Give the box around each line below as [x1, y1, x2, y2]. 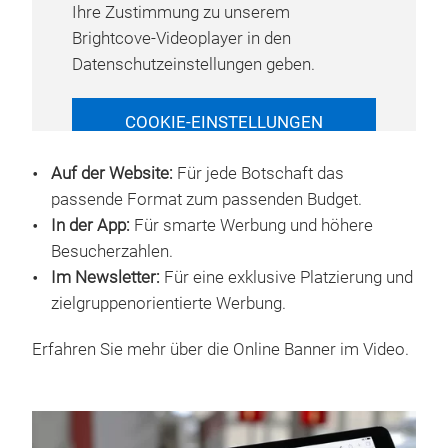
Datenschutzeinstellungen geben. [72, 54, 315, 74]
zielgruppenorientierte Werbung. [51, 293, 286, 313]
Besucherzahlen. [51, 241, 173, 261]
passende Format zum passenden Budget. [51, 189, 362, 209]
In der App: [51, 215, 130, 235]
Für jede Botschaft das [173, 163, 344, 183]
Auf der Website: [51, 163, 173, 183]
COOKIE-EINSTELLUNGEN [125, 112, 323, 132]
